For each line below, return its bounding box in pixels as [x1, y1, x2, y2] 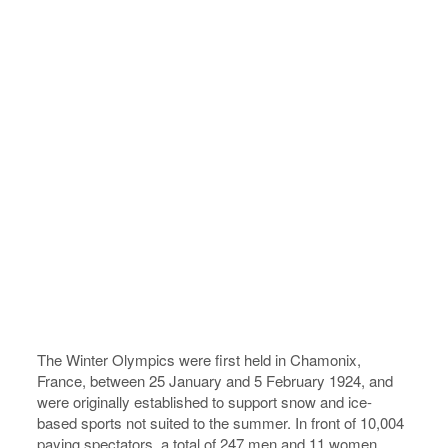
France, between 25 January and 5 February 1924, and [37, 370, 394, 391]
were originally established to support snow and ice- [37, 391, 373, 412]
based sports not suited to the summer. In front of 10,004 [37, 412, 405, 433]
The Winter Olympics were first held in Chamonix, [37, 349, 362, 370]
